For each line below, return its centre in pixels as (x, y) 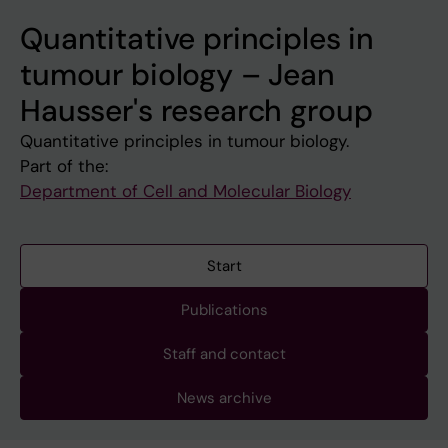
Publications (224, 310)
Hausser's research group (196, 111)
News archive (224, 398)
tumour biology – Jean (177, 75)
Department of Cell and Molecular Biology (185, 191)
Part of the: (64, 166)
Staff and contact (224, 354)
